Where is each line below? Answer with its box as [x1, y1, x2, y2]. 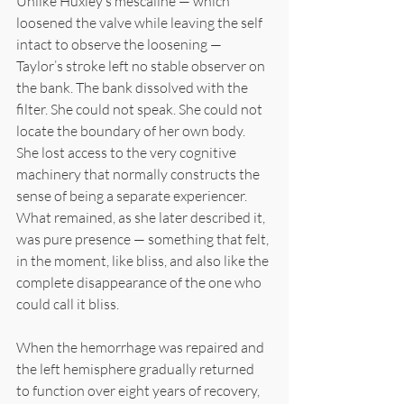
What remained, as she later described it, [16, 207, 268, 226]
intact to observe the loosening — [16, 34, 225, 53]
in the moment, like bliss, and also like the [16, 251, 271, 270]
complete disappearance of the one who [16, 272, 264, 291]
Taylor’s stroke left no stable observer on [16, 56, 268, 75]
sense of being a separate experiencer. [16, 186, 250, 205]
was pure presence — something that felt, [16, 229, 271, 248]
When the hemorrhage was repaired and [16, 337, 267, 356]
